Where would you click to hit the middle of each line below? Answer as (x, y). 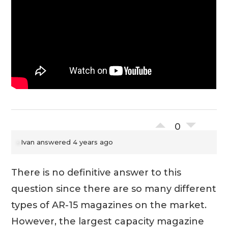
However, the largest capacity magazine (108, 221)
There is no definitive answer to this (96, 172)
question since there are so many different (114, 189)
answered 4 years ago (74, 142)
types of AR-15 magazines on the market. (109, 205)
